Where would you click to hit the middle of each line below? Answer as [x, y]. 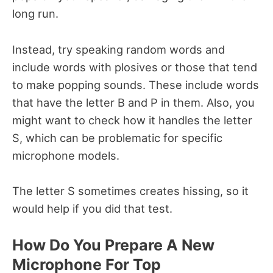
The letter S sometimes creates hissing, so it [130, 190]
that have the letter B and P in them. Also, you [133, 102]
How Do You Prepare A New [113, 245]
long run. [37, 14]
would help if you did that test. [94, 208]
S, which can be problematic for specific [117, 137]
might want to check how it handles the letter [132, 120]
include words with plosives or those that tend [135, 67]
